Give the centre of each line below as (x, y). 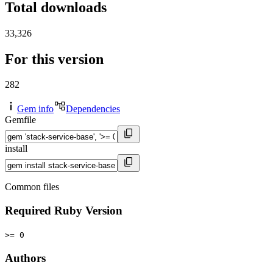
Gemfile (20, 120)
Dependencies (93, 109)
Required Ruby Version (64, 211)
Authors (25, 258)
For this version (54, 59)
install (16, 149)
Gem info (35, 109)
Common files (32, 187)
